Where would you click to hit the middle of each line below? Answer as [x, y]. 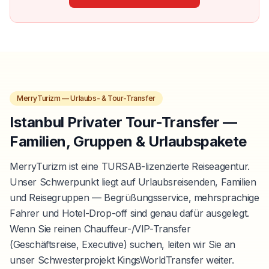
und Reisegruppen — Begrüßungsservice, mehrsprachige [134, 197]
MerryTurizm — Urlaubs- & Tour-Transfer [86, 98]
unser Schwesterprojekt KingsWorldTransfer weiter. [122, 260]
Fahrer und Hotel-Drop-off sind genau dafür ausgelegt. [129, 213]
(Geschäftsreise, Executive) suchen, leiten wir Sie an [122, 244]
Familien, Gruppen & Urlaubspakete [128, 141]
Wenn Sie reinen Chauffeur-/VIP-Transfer [100, 228]
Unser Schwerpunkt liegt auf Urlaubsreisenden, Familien [133, 182]
